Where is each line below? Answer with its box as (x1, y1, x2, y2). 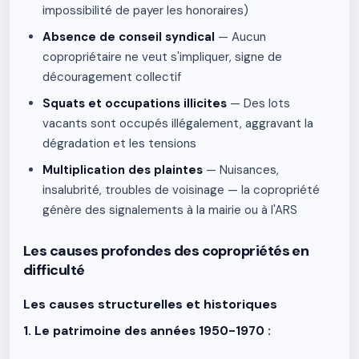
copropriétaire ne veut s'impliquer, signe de (42, 49, 282, 65)
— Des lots (227, 95, 290, 111)
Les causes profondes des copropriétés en (23, 241, 309, 260)
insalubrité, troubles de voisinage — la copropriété (42, 182, 320, 198)
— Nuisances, (203, 162, 279, 178)
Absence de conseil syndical (42, 29, 215, 45)
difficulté (23, 260, 85, 280)
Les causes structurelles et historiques (23, 296, 277, 313)
